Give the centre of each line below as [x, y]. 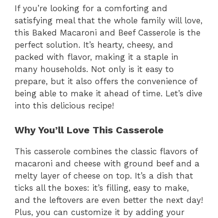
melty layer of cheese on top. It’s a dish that [104, 176]
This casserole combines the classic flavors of [106, 152]
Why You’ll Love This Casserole [89, 130]
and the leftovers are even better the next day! [109, 200]
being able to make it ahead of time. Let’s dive [109, 93]
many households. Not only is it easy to [94, 69]
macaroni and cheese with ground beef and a [107, 164]
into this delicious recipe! [64, 105]
